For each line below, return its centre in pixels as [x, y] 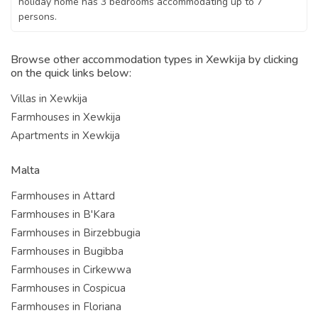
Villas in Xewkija [49, 98]
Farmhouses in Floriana [66, 306]
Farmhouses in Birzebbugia [76, 232]
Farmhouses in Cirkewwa [71, 269]
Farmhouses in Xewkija [66, 117]
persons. [38, 16]
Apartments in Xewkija [65, 135]
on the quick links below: [71, 73]
